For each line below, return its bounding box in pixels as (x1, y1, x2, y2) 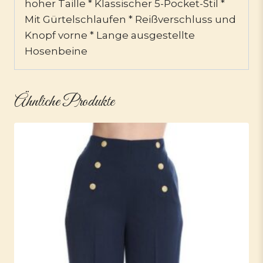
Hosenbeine (25, 45, 87, 57)
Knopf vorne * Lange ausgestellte (25, 29, 195, 41)
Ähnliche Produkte (14, 91, 114, 112)
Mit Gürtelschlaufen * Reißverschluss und (25, 13, 236, 25)
